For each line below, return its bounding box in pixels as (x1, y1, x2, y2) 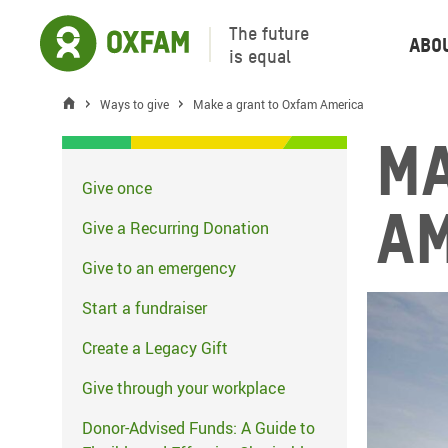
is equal (229, 45, 291, 67)
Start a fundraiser (82, 297, 207, 319)
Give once (82, 177, 152, 199)
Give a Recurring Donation (82, 217, 269, 239)
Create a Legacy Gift (82, 337, 228, 359)
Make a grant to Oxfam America (193, 95, 364, 112)
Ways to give (100, 95, 169, 112)
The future (229, 22, 309, 44)
